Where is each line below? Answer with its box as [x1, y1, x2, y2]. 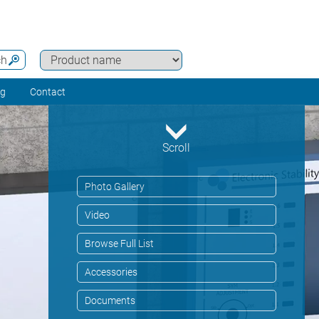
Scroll [162, 141, 191, 155]
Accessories [84, 266, 137, 278]
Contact [30, 86, 66, 98]
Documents [84, 295, 135, 307]
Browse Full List [84, 238, 154, 250]
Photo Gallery [84, 181, 145, 193]
